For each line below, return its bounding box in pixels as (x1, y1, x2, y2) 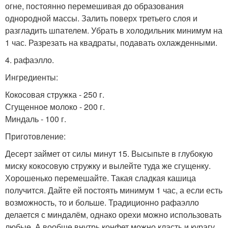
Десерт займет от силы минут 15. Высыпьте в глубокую (5, 147, 213, 159)
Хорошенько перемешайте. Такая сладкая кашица (5, 172, 196, 184)
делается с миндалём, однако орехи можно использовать (5, 208, 221, 220)
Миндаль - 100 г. (5, 112, 66, 125)
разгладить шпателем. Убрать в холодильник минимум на (5, 24, 222, 36)
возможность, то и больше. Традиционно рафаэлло (5, 196, 199, 208)
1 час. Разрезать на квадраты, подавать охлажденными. (5, 36, 217, 48)
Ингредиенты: (5, 71, 58, 83)
